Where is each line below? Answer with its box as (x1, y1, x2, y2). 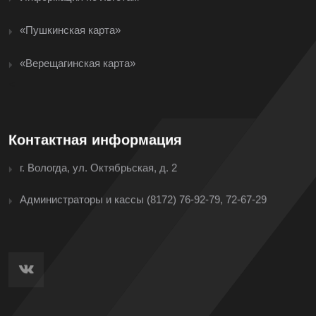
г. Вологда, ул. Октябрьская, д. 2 (20, 161, 177, 174)
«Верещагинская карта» (20, 56, 135, 69)
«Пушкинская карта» (20, 23, 121, 36)
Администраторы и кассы (20, 193, 147, 205)
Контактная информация (8, 131, 182, 147)
